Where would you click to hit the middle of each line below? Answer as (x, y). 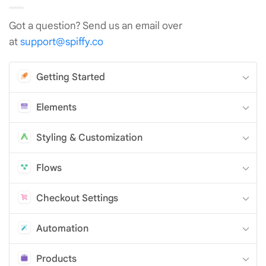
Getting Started (71, 77)
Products (56, 259)
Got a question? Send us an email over (96, 26)
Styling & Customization (90, 137)
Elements (56, 107)
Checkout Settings (77, 198)
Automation (62, 228)
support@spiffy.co (62, 42)
